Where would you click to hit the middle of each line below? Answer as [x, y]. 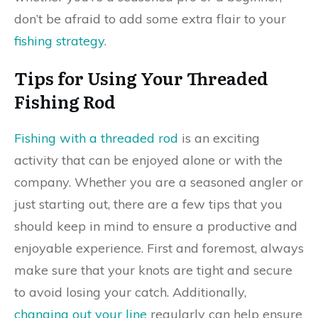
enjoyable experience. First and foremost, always [159, 248]
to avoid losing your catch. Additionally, [130, 292]
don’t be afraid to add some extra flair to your [150, 19]
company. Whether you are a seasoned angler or [159, 182]
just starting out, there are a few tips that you [148, 204]
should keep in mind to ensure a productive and [156, 226]
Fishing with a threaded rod [96, 138]
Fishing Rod [65, 101]
